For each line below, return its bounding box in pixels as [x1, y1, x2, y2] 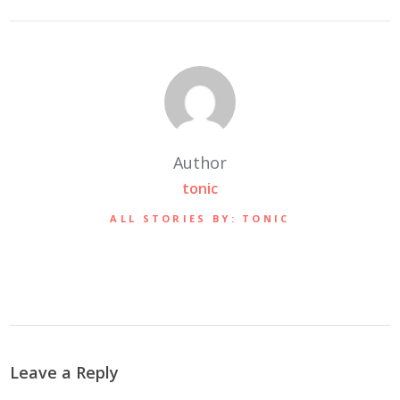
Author [173, 152, 227, 174]
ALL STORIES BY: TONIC [110, 211, 290, 225]
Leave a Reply [10, 362, 120, 384]
